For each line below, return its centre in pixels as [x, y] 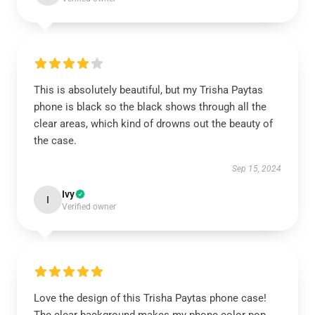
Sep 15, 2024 [257, 169]
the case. [55, 141]
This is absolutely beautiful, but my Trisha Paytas [148, 90]
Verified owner [89, 207]
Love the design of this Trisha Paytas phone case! [150, 298]
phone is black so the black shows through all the [150, 107]
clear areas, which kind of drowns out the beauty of [153, 124]
